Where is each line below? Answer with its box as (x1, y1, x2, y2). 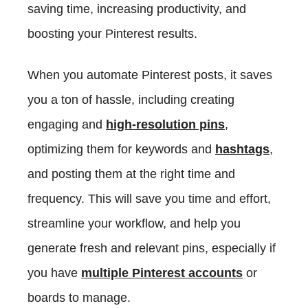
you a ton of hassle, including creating (27, 92, 234, 107)
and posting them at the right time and (27, 166, 235, 181)
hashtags (215, 142, 269, 156)
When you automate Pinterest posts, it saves (27, 67, 272, 82)
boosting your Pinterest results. (27, 26, 197, 41)
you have (27, 265, 81, 280)
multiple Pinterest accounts (81, 265, 243, 280)
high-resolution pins (106, 117, 225, 131)
